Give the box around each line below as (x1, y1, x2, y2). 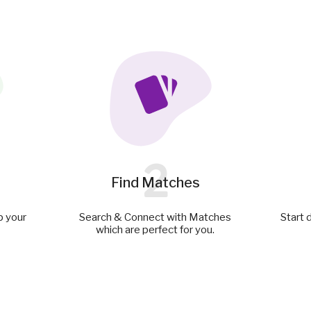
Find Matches (110, 174, 200, 192)
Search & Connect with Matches (79, 211, 232, 224)
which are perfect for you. (96, 224, 215, 237)
